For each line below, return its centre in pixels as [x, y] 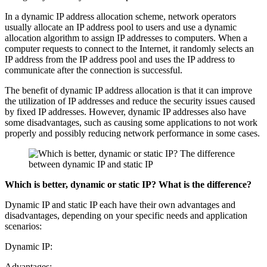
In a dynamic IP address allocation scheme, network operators [120, 16]
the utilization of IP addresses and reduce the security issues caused [130, 101]
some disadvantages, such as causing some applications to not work [131, 122]
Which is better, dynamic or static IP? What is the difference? [128, 184]
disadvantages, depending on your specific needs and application [126, 215]
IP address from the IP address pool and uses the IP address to [120, 59]
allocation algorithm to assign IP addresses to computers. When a [126, 38]
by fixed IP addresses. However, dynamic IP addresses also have [125, 111]
